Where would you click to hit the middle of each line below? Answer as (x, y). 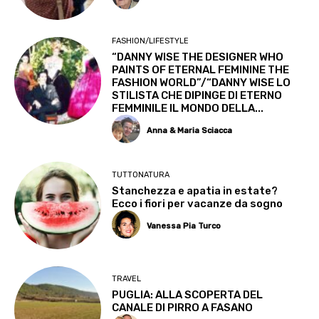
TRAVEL (127, 279)
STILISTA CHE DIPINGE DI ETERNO (197, 96)
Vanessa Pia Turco (184, 226)
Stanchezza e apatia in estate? (195, 190)
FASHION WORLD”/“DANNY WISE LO (202, 83)
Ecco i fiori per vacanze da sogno (198, 203)
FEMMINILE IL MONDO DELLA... (188, 109)
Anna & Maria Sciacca (190, 130)
